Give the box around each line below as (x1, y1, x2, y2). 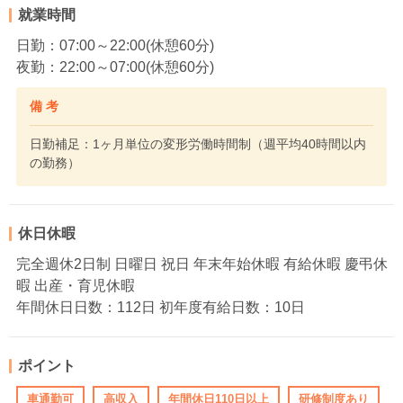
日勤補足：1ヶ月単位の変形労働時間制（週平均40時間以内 (30, 136, 366, 151)
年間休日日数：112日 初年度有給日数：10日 (16, 299, 305, 315)
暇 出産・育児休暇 (16, 277, 135, 293)
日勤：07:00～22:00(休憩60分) (16, 37, 214, 53)
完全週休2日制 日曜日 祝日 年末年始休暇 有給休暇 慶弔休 (16, 255, 388, 272)
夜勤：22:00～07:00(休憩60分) (16, 58, 214, 75)
